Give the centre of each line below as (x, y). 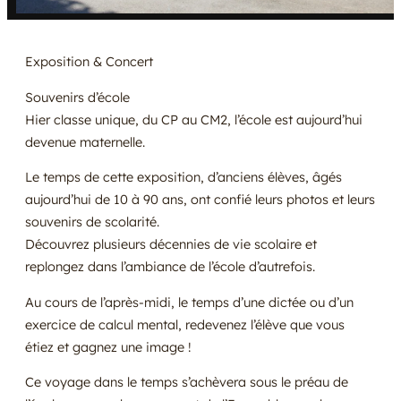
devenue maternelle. (85, 141)
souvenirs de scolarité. (92, 222)
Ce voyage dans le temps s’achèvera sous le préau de (187, 382)
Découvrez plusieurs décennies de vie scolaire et (171, 244)
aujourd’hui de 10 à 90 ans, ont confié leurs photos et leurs (200, 200)
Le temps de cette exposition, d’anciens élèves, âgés (183, 177)
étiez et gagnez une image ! (108, 346)
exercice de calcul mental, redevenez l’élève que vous (185, 324)
